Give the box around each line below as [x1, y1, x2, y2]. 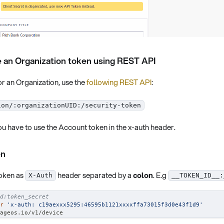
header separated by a [56, 169, 133, 180]
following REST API [86, 76, 151, 88]
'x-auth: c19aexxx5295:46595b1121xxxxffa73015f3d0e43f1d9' [7, 200, 203, 208]
